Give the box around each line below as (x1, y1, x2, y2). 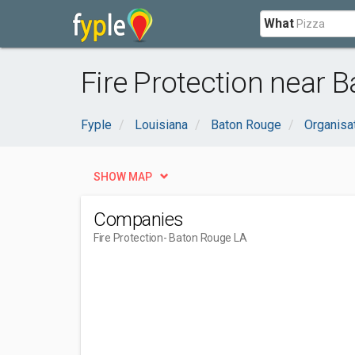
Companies (94, 208, 184, 231)
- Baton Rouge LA (162, 231, 247, 244)
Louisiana (135, 117, 188, 132)
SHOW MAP (94, 170, 152, 183)
